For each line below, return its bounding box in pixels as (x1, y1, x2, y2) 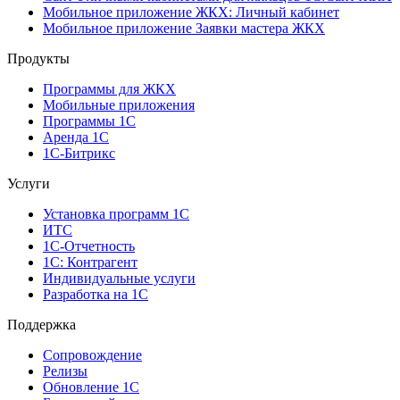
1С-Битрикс (43, 146, 115, 162)
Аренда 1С (43, 129, 109, 146)
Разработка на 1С (43, 287, 148, 303)
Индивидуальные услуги (43, 271, 196, 287)
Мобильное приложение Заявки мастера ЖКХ (43, 21, 325, 37)
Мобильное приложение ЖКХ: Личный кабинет (43, 4, 339, 21)
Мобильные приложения (43, 97, 195, 113)
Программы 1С (43, 113, 136, 129)
